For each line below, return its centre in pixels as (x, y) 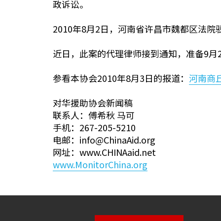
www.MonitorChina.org (100, 164)
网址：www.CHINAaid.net (104, 152)
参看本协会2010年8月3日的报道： (121, 78)
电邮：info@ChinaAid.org (104, 140)
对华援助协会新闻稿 (93, 103)
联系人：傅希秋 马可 (94, 115)
